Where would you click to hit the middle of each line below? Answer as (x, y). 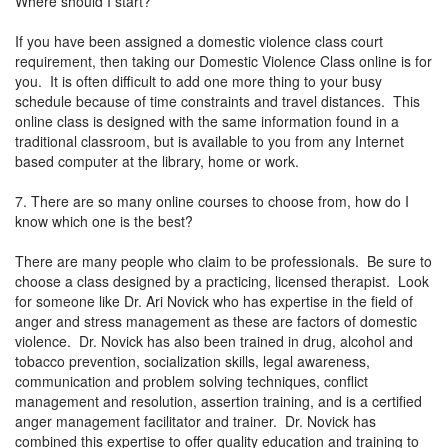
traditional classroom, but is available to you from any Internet (209, 140)
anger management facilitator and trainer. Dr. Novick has (195, 420)
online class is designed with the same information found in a (207, 120)
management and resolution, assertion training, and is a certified (218, 400)
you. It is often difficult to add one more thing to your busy (198, 80)
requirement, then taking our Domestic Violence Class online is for (223, 60)
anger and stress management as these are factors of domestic (216, 320)
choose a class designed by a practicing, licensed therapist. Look (222, 280)
